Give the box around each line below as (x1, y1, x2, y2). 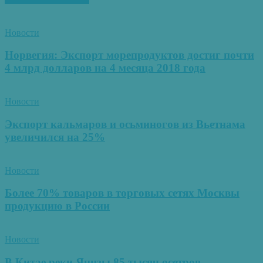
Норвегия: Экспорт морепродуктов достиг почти (5, 49, 254, 62)
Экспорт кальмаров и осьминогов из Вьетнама (5, 117, 245, 130)
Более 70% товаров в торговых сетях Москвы (5, 187, 240, 200)
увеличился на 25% (5, 130, 105, 143)
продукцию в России (5, 200, 110, 213)
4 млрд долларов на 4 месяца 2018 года (5, 62, 205, 75)
